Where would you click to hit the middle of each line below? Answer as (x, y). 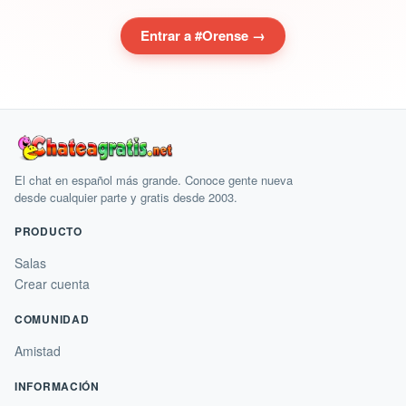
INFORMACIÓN (57, 386)
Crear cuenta (52, 284)
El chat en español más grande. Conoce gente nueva (154, 180)
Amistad (38, 351)
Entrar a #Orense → (203, 35)
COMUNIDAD (52, 319)
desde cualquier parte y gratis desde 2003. (126, 197)
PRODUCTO (48, 231)
